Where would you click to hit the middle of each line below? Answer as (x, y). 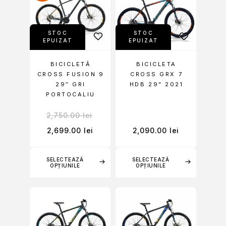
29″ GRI (71, 84)
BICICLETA (157, 64)
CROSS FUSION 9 (71, 74)
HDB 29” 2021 (156, 84)
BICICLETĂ (71, 64)
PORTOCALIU (71, 95)
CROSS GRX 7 (157, 74)
